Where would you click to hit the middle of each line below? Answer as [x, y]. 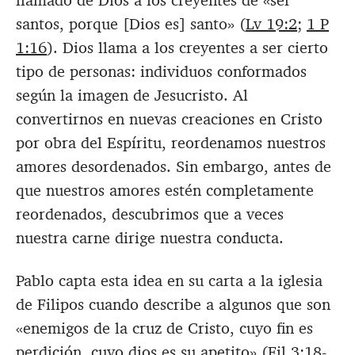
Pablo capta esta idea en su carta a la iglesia [169, 281]
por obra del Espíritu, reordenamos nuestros [171, 143]
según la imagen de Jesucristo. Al [132, 95]
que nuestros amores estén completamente [165, 191]
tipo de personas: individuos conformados [161, 72]
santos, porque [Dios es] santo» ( [131, 24]
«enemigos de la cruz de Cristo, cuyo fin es [164, 328]
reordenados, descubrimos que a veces [150, 214]
